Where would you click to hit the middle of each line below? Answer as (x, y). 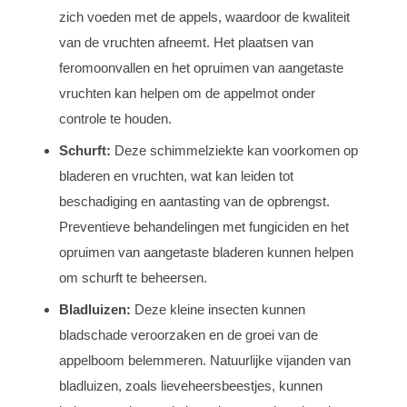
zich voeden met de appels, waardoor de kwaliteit (204, 16)
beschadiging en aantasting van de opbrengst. (194, 201)
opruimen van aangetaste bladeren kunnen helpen (206, 252)
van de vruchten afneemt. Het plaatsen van (186, 42)
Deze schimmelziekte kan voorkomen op (234, 150)
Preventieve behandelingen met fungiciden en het (204, 226)
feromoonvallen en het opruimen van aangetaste (201, 67)
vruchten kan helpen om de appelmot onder (187, 93)
